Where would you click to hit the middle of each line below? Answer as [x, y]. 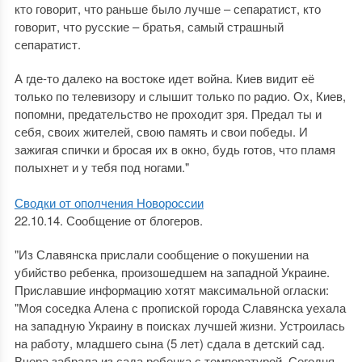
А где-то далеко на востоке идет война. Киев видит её [164, 78]
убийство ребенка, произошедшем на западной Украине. [172, 272]
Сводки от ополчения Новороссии [109, 202]
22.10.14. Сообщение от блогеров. [108, 220]
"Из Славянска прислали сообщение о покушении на [161, 254]
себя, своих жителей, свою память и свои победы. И [161, 131]
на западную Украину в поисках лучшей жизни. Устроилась [179, 325]
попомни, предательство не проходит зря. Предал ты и [168, 114]
